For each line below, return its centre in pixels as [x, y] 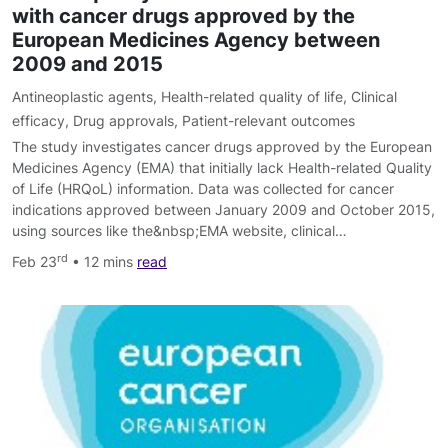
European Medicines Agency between [196, 40]
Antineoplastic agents [82, 97]
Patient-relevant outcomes [268, 121]
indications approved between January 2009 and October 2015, [223, 210]
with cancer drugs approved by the [183, 16]
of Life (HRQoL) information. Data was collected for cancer [203, 189]
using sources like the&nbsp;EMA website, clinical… [179, 231]
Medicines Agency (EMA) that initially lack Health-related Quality [222, 168]
